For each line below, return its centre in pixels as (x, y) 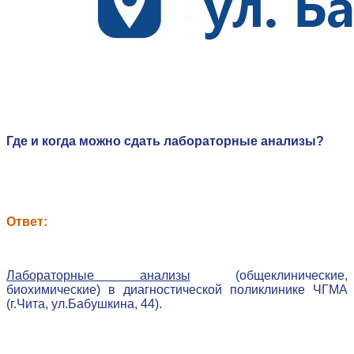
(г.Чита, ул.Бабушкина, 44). (84, 304)
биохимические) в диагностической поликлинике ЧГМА (177, 290)
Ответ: (27, 222)
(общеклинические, (269, 276)
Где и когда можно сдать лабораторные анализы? (165, 141)
